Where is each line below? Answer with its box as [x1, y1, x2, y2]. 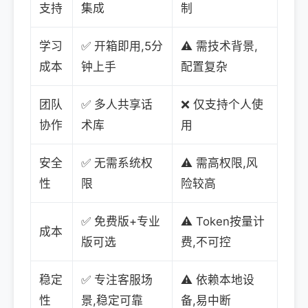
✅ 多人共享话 [81, 97, 153, 111]
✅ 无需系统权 [81, 155, 153, 170]
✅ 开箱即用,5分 [81, 38, 163, 53]
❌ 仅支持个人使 [181, 97, 263, 111]
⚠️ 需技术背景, [181, 38, 258, 53]
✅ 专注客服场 [81, 272, 153, 287]
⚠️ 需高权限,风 [181, 155, 258, 170]
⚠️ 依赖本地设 [181, 272, 254, 287]
